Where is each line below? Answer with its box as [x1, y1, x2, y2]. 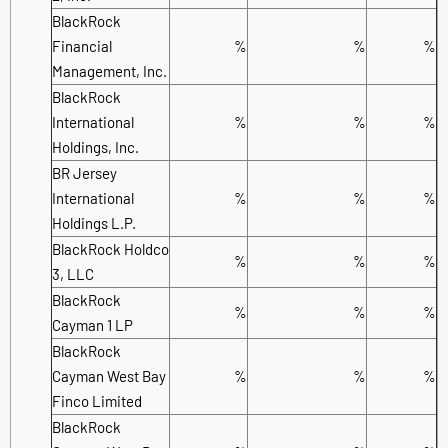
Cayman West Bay [52, 366, 166, 385]
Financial [52, 36, 112, 55]
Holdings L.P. [52, 213, 136, 232]
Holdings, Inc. [52, 137, 139, 156]
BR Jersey [52, 163, 117, 182]
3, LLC [52, 264, 94, 283]
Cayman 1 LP [52, 315, 133, 334]
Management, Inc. [52, 61, 167, 80]
